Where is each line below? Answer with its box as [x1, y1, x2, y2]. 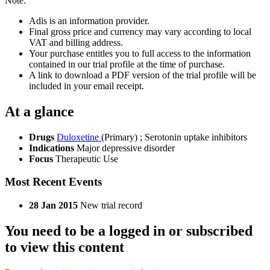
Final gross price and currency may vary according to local [29, 26, 251, 37]
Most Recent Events [5, 175, 102, 189]
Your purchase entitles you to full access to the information [29, 48, 251, 58]
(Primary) [101, 131, 140, 142]
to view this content [5, 239, 124, 256]
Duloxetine [57, 131, 101, 142]
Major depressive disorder [77, 142, 175, 153]
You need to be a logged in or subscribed [5, 223, 253, 239]
